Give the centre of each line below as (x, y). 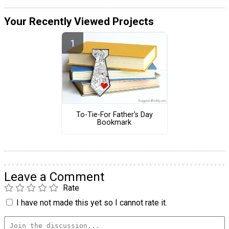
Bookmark (114, 123)
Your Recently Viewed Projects (79, 21)
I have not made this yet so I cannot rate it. (92, 202)
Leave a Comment (54, 177)
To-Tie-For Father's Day (114, 115)
